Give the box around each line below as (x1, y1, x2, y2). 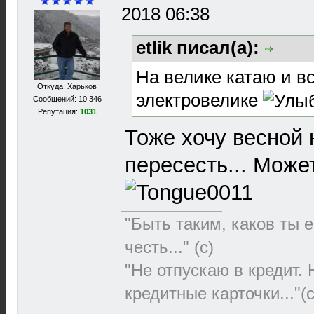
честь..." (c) (125, 238, 214, 257)
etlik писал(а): (136, 37, 264, 58)
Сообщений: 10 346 (32, 95, 102, 103)
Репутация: (37, 107, 80, 116)
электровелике (136, 89, 263, 111)
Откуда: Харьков (37, 82, 97, 90)
